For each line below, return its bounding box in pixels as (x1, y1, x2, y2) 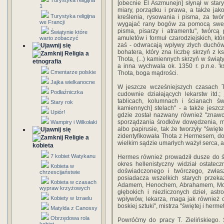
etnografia (32, 58, 61, 65)
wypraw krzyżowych (39, 185, 90, 191)
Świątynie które (50, 29, 87, 35)
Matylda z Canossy (50, 205, 97, 211)
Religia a (64, 50, 89, 57)
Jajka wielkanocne (50, 79, 95, 85)
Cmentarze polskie (50, 69, 96, 75)
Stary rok (50, 99, 73, 105)
